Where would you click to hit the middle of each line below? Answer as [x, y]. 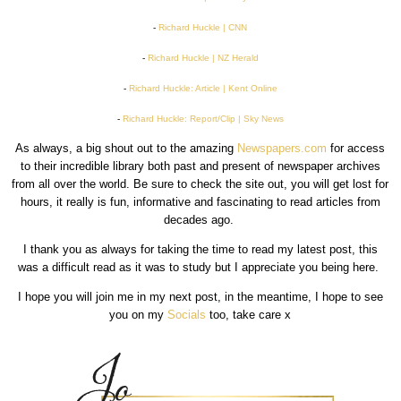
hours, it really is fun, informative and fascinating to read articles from [200, 202]
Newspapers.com [282, 149]
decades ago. [200, 220]
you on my [139, 315]
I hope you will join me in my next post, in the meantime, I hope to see [200, 297]
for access [356, 149]
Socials [187, 315]
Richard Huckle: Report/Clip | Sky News [203, 119]
